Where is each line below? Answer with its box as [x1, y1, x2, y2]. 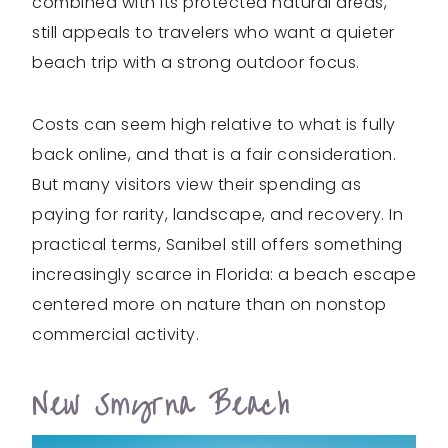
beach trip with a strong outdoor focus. [32, 50, 360, 74]
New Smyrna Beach [32, 378, 291, 432]
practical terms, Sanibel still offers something [32, 232, 403, 256]
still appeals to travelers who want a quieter [32, 20, 395, 44]
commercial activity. [32, 322, 199, 346]
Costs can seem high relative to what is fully [32, 112, 396, 136]
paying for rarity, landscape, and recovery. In [32, 202, 403, 226]
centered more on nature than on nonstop [32, 292, 387, 316]
